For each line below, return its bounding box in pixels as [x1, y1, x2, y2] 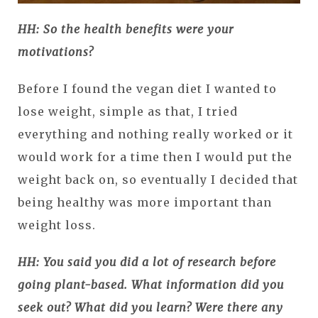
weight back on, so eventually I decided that [18, 172, 298, 187]
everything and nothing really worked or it [18, 126, 293, 141]
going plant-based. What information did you [18, 277, 284, 292]
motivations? [18, 44, 94, 59]
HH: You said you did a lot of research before [18, 254, 276, 269]
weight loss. [18, 217, 103, 232]
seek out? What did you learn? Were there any [18, 300, 283, 314]
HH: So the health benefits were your [18, 21, 234, 36]
